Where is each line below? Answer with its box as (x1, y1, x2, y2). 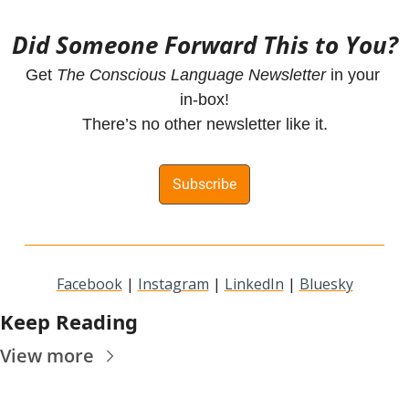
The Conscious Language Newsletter (56, 66, 326, 84)
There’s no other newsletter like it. (81, 115, 328, 133)
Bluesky (299, 274, 353, 294)
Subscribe (173, 175, 236, 193)
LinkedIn (224, 274, 284, 294)
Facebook (56, 274, 122, 294)
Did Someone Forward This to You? (11, 28, 398, 61)
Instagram (137, 274, 209, 294)
